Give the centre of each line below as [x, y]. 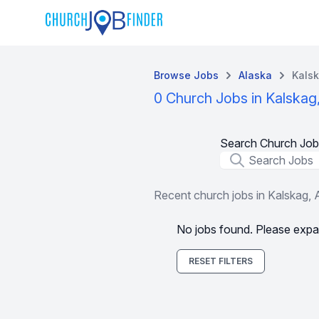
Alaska [255, 75]
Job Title [241, 159]
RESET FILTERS [221, 261]
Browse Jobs [186, 75]
